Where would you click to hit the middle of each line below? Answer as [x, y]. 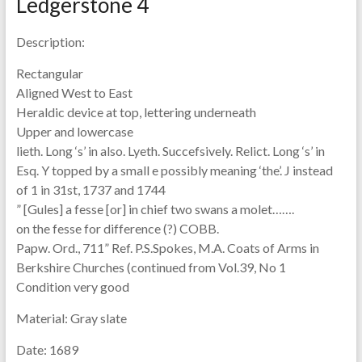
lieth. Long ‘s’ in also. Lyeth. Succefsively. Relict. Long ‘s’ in [170, 150]
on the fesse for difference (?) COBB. [117, 228]
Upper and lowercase [74, 131]
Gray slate [97, 318]
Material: [42, 318]
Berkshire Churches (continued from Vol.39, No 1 [151, 267]
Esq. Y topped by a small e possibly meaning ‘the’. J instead [174, 170]
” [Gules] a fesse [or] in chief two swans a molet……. [155, 208]
